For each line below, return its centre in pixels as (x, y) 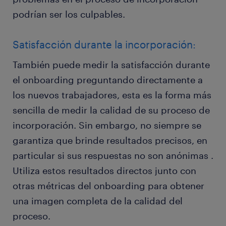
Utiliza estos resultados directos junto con (104, 171)
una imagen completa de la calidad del (98, 201)
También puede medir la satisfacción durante (111, 65)
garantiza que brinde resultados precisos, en (110, 140)
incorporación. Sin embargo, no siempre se (107, 125)
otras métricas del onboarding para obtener (108, 186)
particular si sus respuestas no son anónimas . (113, 156)
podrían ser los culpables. (69, 14)
